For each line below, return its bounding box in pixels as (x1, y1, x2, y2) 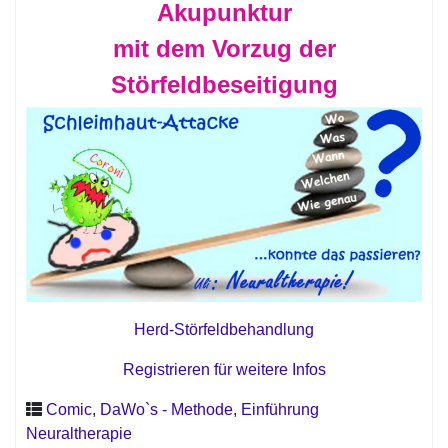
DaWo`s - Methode (100, 401, 233, 419)
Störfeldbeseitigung (110, 71, 338, 98)
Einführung (241, 401, 319, 419)
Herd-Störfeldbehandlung (134, 321, 314, 339)
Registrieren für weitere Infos (122, 361, 326, 379)
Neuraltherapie (26, 425, 132, 443)
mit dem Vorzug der (112, 35, 336, 62)
